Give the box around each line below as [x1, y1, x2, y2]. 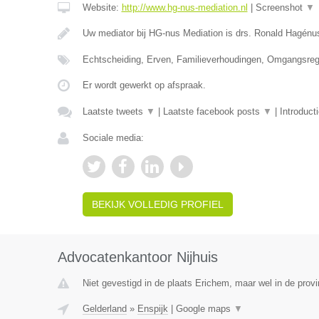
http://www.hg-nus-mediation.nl [121, 2, 248, 13]
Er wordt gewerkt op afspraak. [82, 80, 206, 90]
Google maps [175, 303, 234, 314]
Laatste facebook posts [162, 106, 263, 117]
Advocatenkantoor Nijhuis [57, 249, 218, 265]
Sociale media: [82, 132, 144, 143]
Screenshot [255, 2, 305, 13]
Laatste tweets [82, 106, 146, 117]
